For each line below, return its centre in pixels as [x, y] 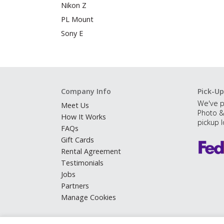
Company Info [86, 91]
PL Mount [77, 19]
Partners [75, 185]
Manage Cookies [88, 197]
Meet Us [75, 105]
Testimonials [82, 162]
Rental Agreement [91, 151]
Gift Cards [77, 139]
